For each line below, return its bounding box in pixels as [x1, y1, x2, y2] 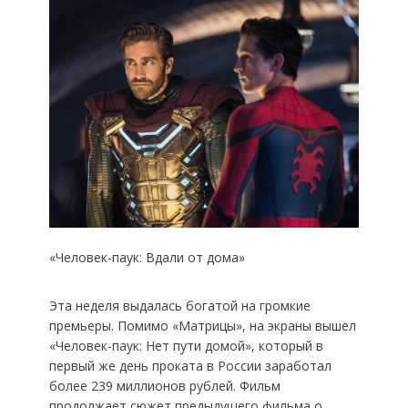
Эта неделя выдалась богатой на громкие [48, 296, 311, 314]
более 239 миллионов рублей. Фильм [48, 376, 280, 394]
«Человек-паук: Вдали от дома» [48, 248, 245, 266]
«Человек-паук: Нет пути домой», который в [48, 336, 323, 354]
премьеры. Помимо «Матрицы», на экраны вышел [48, 316, 356, 334]
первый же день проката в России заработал [48, 356, 331, 374]
